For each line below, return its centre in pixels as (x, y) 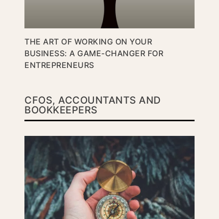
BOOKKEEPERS (61, 110)
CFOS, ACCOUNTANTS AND (93, 100)
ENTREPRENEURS (59, 65)
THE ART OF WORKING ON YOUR (88, 41)
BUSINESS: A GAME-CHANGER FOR (94, 53)
